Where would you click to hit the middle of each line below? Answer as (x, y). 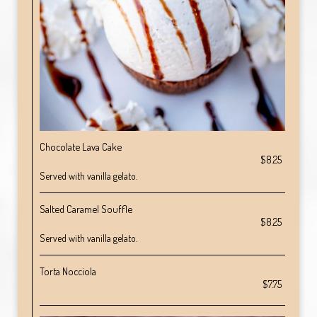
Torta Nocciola (68, 271)
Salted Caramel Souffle (86, 209)
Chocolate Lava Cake (81, 146)
